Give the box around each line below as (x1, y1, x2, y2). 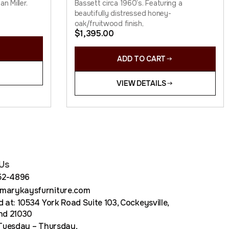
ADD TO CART (117, 54, 166, 63)
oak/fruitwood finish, (74, 18, 144, 28)
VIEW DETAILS (117, 78, 167, 88)
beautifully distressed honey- (74, 8, 171, 18)
